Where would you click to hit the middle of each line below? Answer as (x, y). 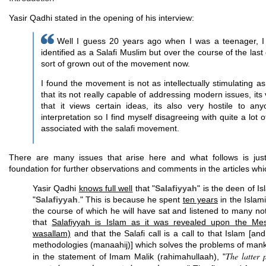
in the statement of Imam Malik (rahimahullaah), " (129, 256)
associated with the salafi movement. (110, 128)
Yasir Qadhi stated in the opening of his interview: (102, 18)
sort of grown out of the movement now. (115, 64)
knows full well (106, 188)
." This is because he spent (130, 199)
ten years (200, 199)
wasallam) (52, 233)
